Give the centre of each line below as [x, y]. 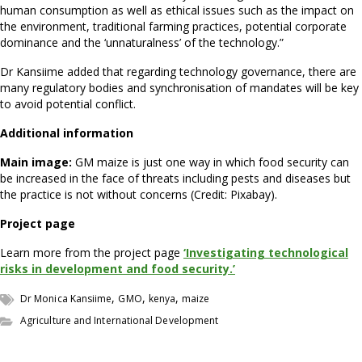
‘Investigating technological [266, 253]
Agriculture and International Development [120, 321]
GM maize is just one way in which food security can [212, 162]
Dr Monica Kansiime [66, 299]
